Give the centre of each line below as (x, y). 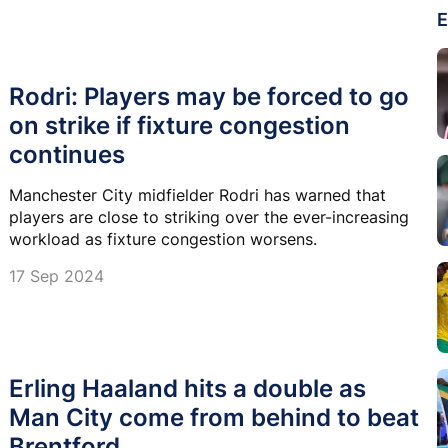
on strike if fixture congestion (179, 125)
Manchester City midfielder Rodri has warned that (197, 194)
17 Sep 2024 (56, 275)
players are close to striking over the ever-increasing (209, 216)
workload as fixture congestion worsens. (163, 238)
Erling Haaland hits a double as (187, 388)
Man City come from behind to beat (214, 417)
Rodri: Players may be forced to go (209, 96)
